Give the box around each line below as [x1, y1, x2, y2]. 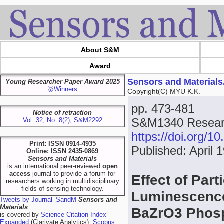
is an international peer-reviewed [7, 162, 102, 170]
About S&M [80, 46, 119, 54]
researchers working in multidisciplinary [5, 177, 119, 185]
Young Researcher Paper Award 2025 [5, 78, 120, 85]
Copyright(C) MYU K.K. [127, 87, 200, 95]
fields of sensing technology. [21, 185, 104, 192]
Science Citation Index [41, 211, 106, 218]
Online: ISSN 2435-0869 [26, 147, 98, 155]
